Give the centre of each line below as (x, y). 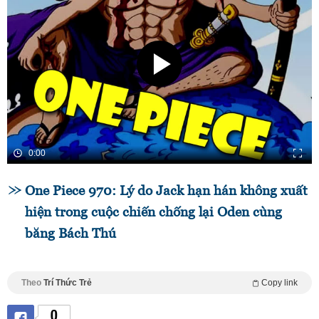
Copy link (279, 283)
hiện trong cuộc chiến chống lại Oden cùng (153, 212)
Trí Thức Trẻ (68, 283)
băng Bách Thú (70, 234)
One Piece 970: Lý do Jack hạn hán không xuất (166, 191)
